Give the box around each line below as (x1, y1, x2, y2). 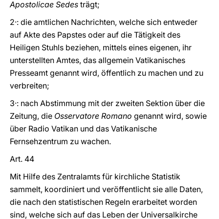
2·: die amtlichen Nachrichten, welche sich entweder (10, 17, 197, 27)
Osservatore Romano (54, 111, 132, 121)
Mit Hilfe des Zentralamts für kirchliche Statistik (10, 172, 180, 181)
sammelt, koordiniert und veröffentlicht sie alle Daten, (10, 184, 203, 194)
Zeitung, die (10, 111, 54, 121)
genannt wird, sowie (132, 111, 207, 121)
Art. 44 (10, 154, 34, 164)
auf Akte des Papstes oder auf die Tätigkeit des (10, 30, 180, 40)
